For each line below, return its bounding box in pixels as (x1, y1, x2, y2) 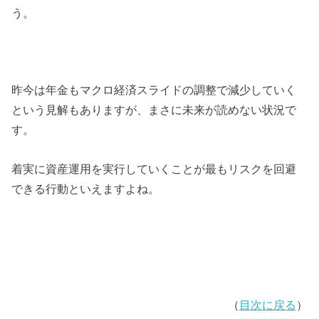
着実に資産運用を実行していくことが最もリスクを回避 (11, 162, 297, 175)
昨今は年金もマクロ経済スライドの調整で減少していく (11, 83, 297, 97)
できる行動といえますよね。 (11, 182, 160, 195)
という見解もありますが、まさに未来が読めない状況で (11, 103, 297, 117)
